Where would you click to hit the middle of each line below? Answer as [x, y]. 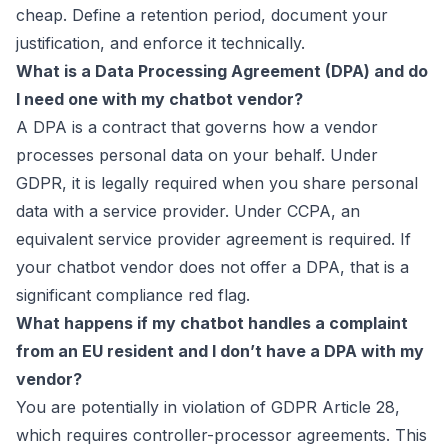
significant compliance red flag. [133, 295]
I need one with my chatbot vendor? [159, 99]
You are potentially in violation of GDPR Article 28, [208, 407]
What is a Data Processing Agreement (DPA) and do [222, 71]
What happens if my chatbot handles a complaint [212, 323]
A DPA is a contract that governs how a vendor [197, 127]
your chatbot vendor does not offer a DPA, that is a [212, 267]
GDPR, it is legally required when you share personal [217, 183]
